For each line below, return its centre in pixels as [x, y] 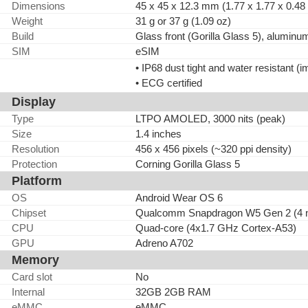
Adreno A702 [164, 243]
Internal [28, 292]
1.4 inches [158, 134]
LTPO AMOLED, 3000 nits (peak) [210, 119]
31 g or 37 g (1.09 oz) [183, 21]
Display [34, 102]
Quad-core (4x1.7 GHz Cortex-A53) [216, 228]
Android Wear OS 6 [179, 198]
